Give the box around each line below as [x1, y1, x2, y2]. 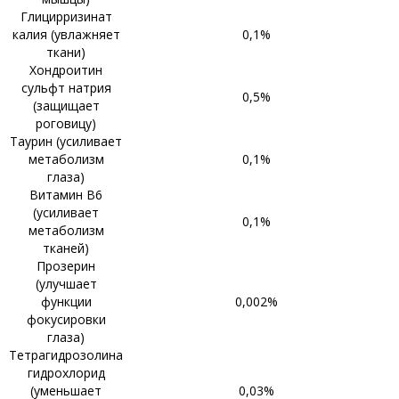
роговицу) [36, 115, 96, 132]
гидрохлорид [27, 364, 105, 381]
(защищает [32, 97, 100, 114]
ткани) [46, 44, 85, 61]
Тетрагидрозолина [9, 346, 123, 363]
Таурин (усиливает [10, 133, 122, 150]
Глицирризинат [20, 8, 112, 25]
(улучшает [35, 275, 97, 292]
